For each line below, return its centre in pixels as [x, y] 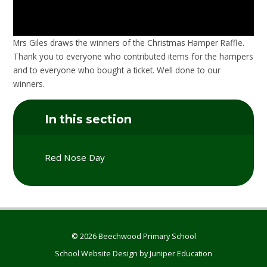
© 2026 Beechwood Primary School [133, 236]
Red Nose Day [75, 157]
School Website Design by [102, 253]
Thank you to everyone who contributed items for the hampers [133, 56]
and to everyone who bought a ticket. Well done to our [117, 70]
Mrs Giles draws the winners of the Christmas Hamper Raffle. [129, 42]
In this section [89, 119]
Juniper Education [181, 253]
